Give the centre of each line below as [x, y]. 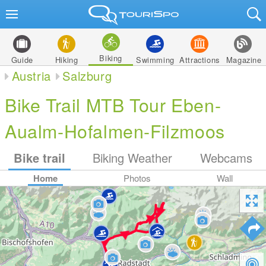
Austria [31, 76]
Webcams [226, 158]
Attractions [199, 60]
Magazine [244, 60]
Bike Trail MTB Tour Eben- [113, 104]
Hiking [66, 60]
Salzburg [87, 76]
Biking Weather [133, 158]
